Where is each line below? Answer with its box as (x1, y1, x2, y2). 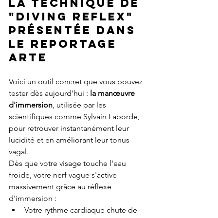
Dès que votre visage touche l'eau (9, 159, 128, 168)
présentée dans (9, 23, 141, 37)
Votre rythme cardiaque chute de (24, 205, 139, 215)
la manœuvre (90, 89, 137, 98)
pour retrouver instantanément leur (9, 124, 131, 133)
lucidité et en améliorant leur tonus (9, 135, 131, 145)
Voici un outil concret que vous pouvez (9, 77, 145, 87)
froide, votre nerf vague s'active (9, 170, 119, 180)
